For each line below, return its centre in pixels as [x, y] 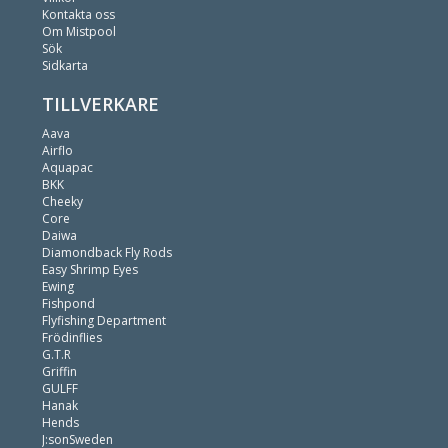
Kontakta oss [78, 14]
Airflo [57, 150]
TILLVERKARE [100, 104]
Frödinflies [72, 337]
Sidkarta [65, 65]
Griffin [59, 371]
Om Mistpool [79, 31]
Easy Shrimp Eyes [90, 269]
